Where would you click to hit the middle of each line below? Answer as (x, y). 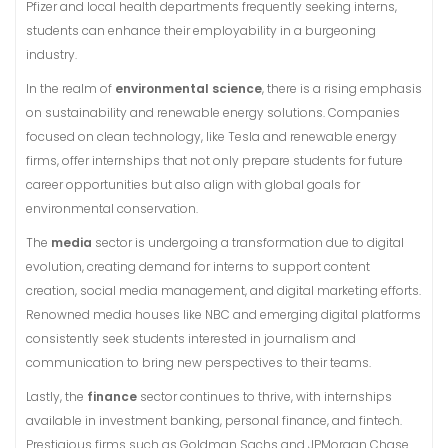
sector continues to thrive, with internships (264, 396)
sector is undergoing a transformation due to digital (248, 242)
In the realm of (70, 88)
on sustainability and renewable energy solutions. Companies (213, 112)
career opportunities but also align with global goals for (193, 184)
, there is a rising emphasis (342, 88)
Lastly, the (56, 396)
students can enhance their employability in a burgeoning (201, 30)
